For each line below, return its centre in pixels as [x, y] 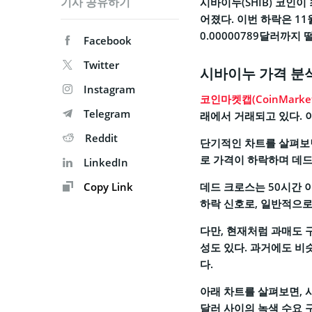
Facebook [108, 41]
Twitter [101, 65]
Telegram [107, 114]
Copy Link [107, 187]
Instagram [109, 89]
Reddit [101, 138]
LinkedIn [106, 163]
